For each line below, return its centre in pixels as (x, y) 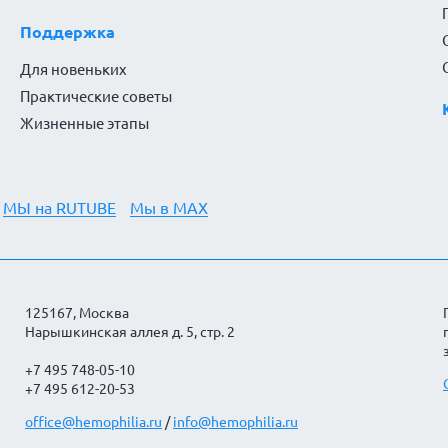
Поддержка (67, 32)
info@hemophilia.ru (235, 422)
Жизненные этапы (84, 124)
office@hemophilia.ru (93, 422)
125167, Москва (77, 313)
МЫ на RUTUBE (59, 208)
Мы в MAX (169, 208)
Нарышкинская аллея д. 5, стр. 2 (130, 332)
